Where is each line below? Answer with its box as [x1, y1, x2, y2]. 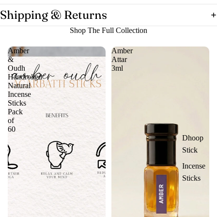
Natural [8, 81, 31, 90]
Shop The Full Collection [70, 26, 147, 34]
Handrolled [8, 72, 42, 81]
